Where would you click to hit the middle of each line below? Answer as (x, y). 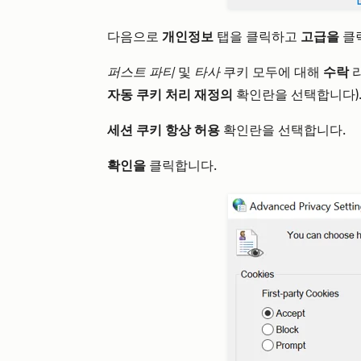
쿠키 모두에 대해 (272, 72)
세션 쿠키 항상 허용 (165, 130)
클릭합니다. (181, 166)
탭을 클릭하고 (257, 37)
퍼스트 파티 (141, 72)
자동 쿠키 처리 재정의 (172, 95)
